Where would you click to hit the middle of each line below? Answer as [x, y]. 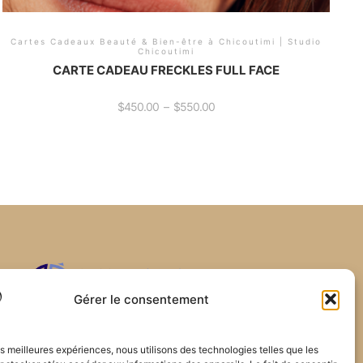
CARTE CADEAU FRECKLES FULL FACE [166, 70]
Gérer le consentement [142, 299]
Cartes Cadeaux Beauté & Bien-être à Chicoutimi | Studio [166, 42]
